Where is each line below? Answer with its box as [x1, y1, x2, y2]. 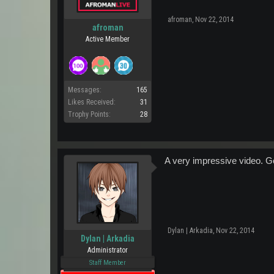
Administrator [87, 246, 128, 254]
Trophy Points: [68, 110, 111, 119]
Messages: [68, 86, 102, 94]
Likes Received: [68, 98, 116, 106]
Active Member [86, 35, 130, 43]
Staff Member [89, 259, 126, 267]
